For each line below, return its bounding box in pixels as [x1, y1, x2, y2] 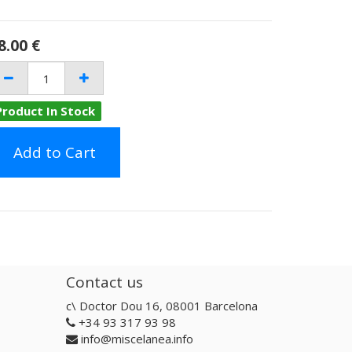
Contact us [65, 271, 143, 292]
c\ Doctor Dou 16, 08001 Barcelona [65, 298, 258, 313]
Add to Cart [13, 142, 96, 163]
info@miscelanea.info [80, 331, 193, 346]
